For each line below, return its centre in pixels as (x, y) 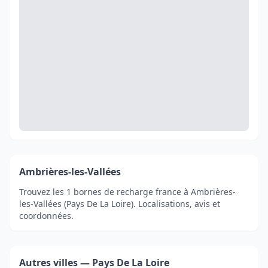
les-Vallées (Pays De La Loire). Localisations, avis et (120, 204)
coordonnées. (46, 216)
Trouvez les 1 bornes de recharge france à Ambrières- (127, 192)
